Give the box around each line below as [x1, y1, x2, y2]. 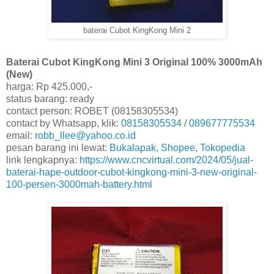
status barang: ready [6, 93, 94, 104]
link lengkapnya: [6, 154, 80, 165]
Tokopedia [200, 142, 245, 153]
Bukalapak [109, 142, 156, 153]
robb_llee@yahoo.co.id [35, 130, 136, 141]
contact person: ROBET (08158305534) [6, 105, 178, 116]
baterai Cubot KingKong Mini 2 [83, 26, 191, 35]
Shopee [161, 142, 195, 153]
